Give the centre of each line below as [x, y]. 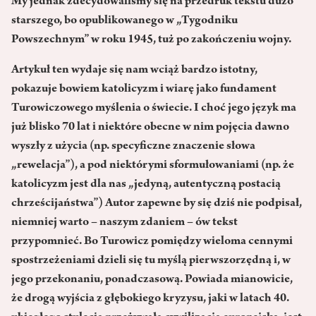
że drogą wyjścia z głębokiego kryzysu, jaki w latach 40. [150, 299]
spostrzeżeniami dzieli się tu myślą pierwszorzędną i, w [151, 261]
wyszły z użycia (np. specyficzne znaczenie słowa [133, 147]
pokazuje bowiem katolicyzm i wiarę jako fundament [144, 90]
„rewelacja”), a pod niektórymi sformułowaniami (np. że [153, 166]
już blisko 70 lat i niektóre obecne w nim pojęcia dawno [150, 128]
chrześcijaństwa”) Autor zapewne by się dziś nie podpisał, [157, 204]
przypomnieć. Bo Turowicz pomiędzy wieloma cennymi [152, 242]
